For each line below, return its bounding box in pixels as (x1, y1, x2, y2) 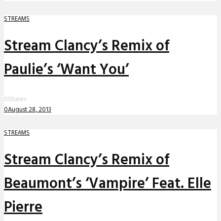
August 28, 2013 (8, 105, 51, 115)
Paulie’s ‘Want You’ (4, 58, 129, 82)
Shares (8, 94, 26, 105)
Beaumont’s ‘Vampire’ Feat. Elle (4, 172, 211, 196)
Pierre (4, 196, 42, 220)
